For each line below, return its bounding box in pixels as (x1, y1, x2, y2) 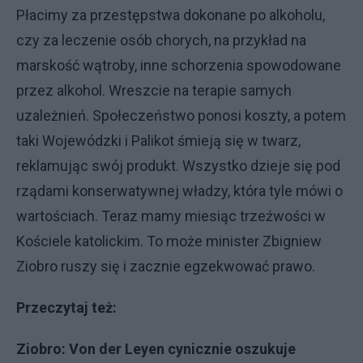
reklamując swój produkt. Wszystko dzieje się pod (16, 157, 340, 174)
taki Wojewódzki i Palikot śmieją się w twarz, (16, 132, 301, 149)
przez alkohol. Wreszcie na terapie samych (16, 82, 292, 99)
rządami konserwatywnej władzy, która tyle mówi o (16, 182, 343, 199)
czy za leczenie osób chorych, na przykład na (16, 32, 306, 49)
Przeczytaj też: (16, 299, 117, 316)
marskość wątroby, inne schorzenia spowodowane (16, 57, 341, 74)
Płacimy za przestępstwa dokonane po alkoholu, (16, 6, 325, 23)
